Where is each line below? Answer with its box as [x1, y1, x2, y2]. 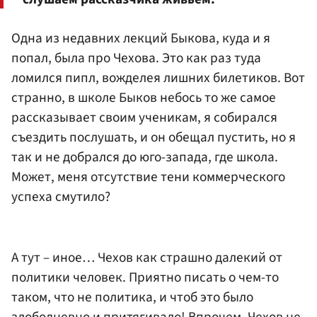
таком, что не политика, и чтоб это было [11, 287, 253, 307]
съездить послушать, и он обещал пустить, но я [11, 127, 296, 148]
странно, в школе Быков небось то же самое [11, 88, 276, 108]
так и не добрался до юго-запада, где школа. [11, 147, 278, 168]
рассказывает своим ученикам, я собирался [11, 108, 277, 128]
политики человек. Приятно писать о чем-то [11, 267, 279, 287]
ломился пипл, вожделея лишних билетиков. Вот [11, 68, 305, 88]
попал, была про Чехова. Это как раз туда [11, 48, 261, 69]
